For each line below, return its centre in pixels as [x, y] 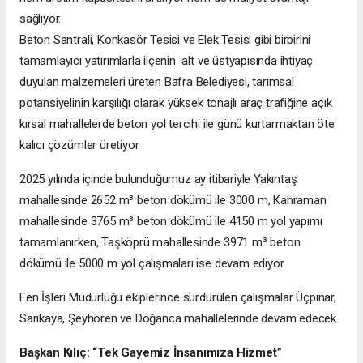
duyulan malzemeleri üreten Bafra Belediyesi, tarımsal [157, 81]
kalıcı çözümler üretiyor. [80, 145]
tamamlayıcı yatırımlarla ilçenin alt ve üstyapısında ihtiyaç [167, 60]
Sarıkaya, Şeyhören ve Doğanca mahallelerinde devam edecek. [179, 318]
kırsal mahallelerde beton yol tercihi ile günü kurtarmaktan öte [177, 124]
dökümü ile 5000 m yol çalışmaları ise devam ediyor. [153, 263]
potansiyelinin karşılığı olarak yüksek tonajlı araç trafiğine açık [176, 102]
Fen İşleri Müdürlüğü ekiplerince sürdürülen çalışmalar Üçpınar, [178, 297]
